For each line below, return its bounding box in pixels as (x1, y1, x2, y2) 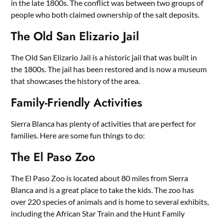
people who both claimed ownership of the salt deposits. (11, 10, 200, 19)
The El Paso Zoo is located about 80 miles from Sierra (11, 173, 189, 183)
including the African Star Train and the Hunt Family (11, 209, 185, 218)
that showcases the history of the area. (11, 76, 140, 85)
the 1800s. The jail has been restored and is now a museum (11, 64, 207, 74)
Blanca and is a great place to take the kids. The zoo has (11, 185, 194, 194)
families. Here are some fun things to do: (11, 131, 145, 140)
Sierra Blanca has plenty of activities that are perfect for (11, 119, 196, 128)
